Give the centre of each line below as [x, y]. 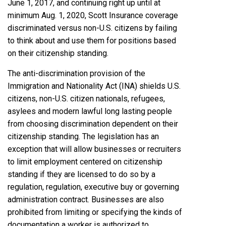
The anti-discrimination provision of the [76, 73]
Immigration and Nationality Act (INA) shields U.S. [94, 86]
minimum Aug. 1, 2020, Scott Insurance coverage [93, 15]
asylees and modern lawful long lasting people [90, 111]
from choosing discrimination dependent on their [93, 124]
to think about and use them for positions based [92, 40]
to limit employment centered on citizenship [85, 161]
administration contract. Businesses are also [86, 199]
